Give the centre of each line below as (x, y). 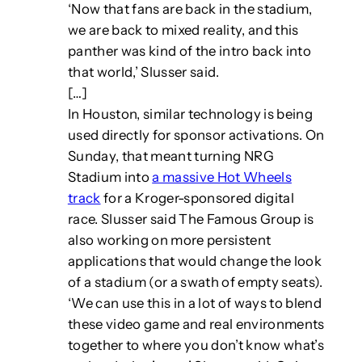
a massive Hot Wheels (222, 177)
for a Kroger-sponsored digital (197, 198)
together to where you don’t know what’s (196, 345)
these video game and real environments (196, 324)
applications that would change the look (194, 261)
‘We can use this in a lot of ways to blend (194, 303)
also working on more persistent (169, 240)
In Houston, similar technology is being (190, 114)
